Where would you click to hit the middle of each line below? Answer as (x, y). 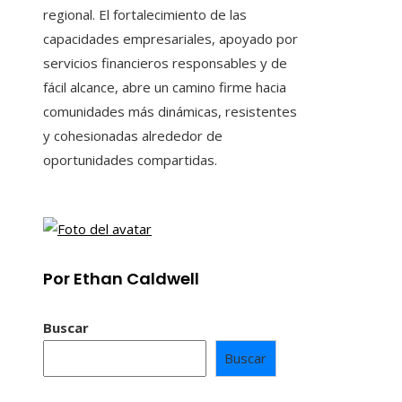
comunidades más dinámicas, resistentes (170, 112)
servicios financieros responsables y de (165, 63)
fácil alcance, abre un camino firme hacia (165, 87)
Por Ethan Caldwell (121, 279)
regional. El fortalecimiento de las (145, 15)
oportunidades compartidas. (130, 160)
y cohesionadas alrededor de (133, 136)
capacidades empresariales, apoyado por (170, 39)
